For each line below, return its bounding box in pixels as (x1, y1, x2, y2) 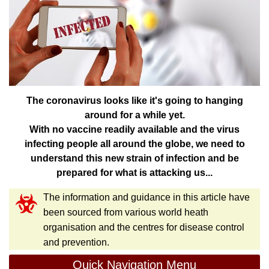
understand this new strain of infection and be (30, 153, 239, 163)
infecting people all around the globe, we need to (24, 138, 245, 149)
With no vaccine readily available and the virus (29, 124, 240, 134)
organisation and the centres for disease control (43, 222, 244, 232)
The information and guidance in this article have (43, 192, 250, 202)
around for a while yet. (84, 109, 185, 120)
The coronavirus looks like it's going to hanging (26, 95, 243, 106)
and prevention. (43, 237, 112, 247)
